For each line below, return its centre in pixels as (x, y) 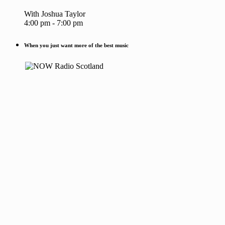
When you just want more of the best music (76, 45)
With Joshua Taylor (55, 14)
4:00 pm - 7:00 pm (53, 23)
